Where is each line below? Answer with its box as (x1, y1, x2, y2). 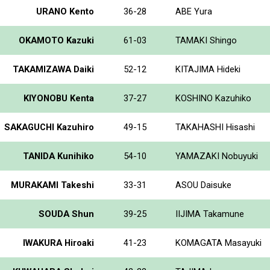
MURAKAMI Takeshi (11, 179, 94, 190)
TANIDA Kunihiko (23, 150, 94, 162)
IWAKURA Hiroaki (23, 237, 94, 248)
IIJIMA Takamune (175, 208, 244, 219)
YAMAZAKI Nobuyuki (175, 150, 258, 162)
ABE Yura (175, 5, 212, 17)
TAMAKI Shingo (175, 34, 237, 46)
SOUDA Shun (39, 208, 94, 219)
